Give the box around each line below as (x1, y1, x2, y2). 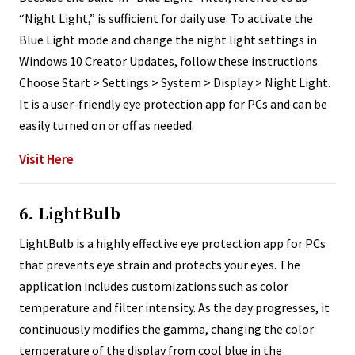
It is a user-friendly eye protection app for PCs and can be (19, 95, 327, 112)
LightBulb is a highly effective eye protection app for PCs (19, 235, 326, 251)
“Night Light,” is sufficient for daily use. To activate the (19, 10, 313, 26)
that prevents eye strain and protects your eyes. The (19, 256, 300, 273)
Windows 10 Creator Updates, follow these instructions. (19, 52, 320, 69)
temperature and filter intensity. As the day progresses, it (19, 299, 330, 315)
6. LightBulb (19, 203, 120, 225)
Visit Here (19, 150, 74, 168)
